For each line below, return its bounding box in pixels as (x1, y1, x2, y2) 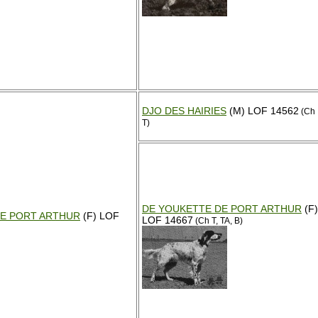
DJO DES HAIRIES (142, 105, 226, 116)
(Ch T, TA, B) (193, 216, 243, 225)
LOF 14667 (142, 214, 193, 226)
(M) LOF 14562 (226, 105, 299, 116)
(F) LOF (80, 210, 119, 221)
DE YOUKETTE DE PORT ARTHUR (142, 203, 302, 214)
